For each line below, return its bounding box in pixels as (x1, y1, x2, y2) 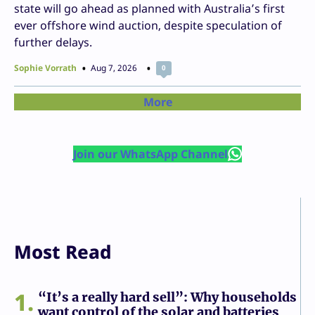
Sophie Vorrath (14, 61, 77, 74)
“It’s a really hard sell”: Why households (38, 288, 297, 305)
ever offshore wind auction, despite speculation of (14, 17, 282, 33)
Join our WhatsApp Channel (72, 146, 228, 162)
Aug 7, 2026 (91, 61, 137, 74)
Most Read (14, 238, 112, 264)
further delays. (14, 34, 92, 50)
